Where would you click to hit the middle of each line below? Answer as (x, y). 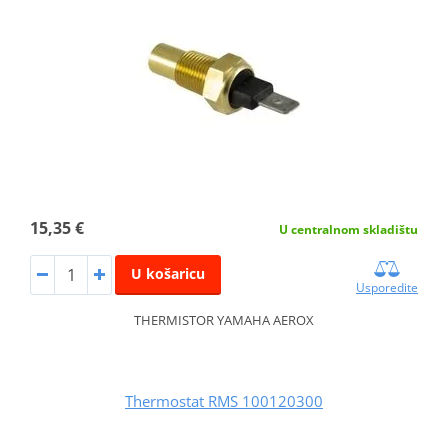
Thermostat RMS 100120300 (224, 400)
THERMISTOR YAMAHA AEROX (224, 319)
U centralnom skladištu (349, 229)
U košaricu (167, 273)
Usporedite (387, 287)
